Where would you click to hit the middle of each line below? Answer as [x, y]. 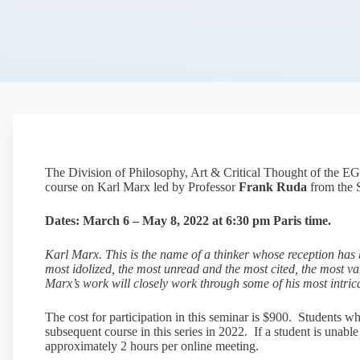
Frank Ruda [273, 187]
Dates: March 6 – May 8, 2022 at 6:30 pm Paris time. [188, 221]
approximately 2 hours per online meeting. [152, 346]
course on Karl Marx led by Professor [142, 187]
